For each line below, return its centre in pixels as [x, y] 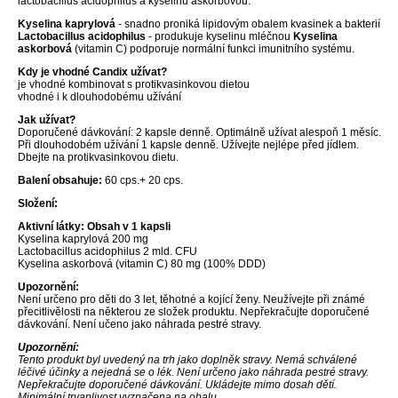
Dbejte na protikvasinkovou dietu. [98, 158]
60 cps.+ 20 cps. [142, 181]
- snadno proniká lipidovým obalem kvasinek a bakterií [247, 24]
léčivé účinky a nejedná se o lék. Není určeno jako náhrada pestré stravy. [193, 373]
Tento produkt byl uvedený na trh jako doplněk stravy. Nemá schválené [187, 360]
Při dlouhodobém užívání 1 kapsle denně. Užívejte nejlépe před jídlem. [188, 145]
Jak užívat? [46, 120]
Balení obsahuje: [60, 181]
